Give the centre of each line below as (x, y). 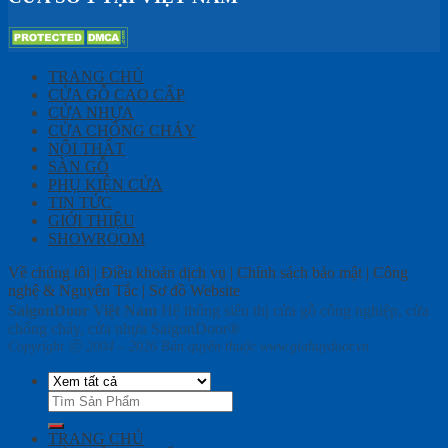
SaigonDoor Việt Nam (82, 311)
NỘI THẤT (86, 149)
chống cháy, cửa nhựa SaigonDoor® (124, 329)
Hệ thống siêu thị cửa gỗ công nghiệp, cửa (293, 311)
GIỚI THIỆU (91, 221)
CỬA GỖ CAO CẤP (116, 95)
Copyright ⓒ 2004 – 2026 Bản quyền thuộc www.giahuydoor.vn (188, 347)
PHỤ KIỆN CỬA (105, 185)
